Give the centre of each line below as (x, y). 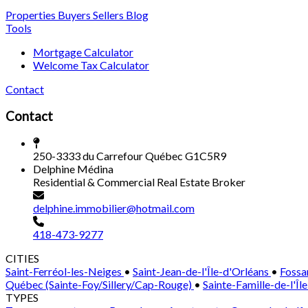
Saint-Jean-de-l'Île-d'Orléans (202, 272)
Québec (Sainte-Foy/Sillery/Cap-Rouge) (100, 285)
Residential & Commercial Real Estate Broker (139, 182)
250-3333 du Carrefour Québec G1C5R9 (130, 156)
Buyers (73, 14)
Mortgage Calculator (83, 52)
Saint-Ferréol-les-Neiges (65, 272)
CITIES (22, 258)
